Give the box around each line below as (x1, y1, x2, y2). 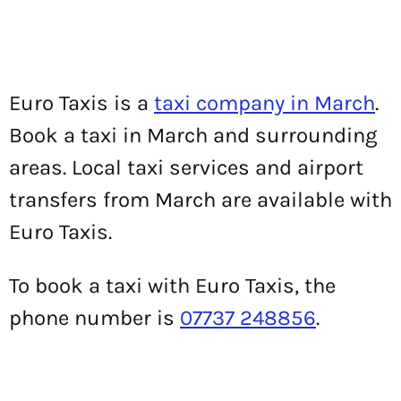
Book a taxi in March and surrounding (9, 123, 378, 148)
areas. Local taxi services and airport (9, 155, 363, 180)
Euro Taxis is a (9, 90, 154, 115)
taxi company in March (154, 90, 375, 115)
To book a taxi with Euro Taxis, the (9, 273, 336, 298)
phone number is (9, 305, 180, 330)
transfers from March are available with (9, 187, 392, 212)
